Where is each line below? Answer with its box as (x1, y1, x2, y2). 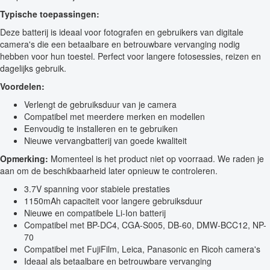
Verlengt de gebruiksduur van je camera (24, 98, 177, 111)
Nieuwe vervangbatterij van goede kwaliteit (24, 134, 187, 147)
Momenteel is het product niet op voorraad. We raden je (48, 152, 264, 165)
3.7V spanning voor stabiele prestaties (24, 183, 170, 195)
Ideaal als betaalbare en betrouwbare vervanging (24, 255, 212, 268)
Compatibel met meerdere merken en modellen (24, 110, 205, 123)
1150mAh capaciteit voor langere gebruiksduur (24, 195, 202, 207)
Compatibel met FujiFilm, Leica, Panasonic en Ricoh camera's (24, 243, 260, 256)
